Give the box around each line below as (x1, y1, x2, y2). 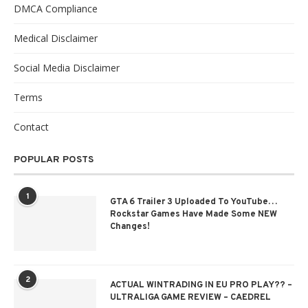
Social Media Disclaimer (14, 61, 120, 74)
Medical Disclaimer (14, 32, 98, 45)
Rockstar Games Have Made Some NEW (110, 209, 277, 220)
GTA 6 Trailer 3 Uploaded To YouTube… (110, 197, 278, 208)
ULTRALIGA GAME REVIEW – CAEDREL (110, 292, 271, 303)
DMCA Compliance (14, 2, 98, 15)
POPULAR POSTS (14, 154, 93, 166)
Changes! (110, 221, 150, 232)
